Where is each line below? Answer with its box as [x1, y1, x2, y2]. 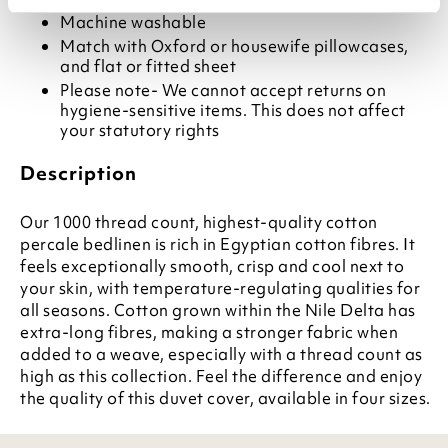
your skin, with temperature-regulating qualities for [20, 277, 420, 299]
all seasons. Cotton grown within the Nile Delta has [20, 299, 416, 321]
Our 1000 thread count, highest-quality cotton [20, 211, 378, 233]
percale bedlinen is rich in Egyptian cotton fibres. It [20, 233, 415, 255]
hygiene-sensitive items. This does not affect [60, 99, 406, 121]
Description [20, 160, 137, 186]
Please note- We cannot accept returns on [60, 79, 386, 101]
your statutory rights [60, 119, 220, 141]
